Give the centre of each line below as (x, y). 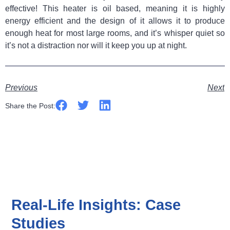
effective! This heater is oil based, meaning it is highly (115, 8)
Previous (21, 87)
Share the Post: (30, 106)
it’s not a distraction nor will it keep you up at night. (96, 45)
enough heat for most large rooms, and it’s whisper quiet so (115, 33)
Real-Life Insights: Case (96, 205)
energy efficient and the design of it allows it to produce (115, 21)
